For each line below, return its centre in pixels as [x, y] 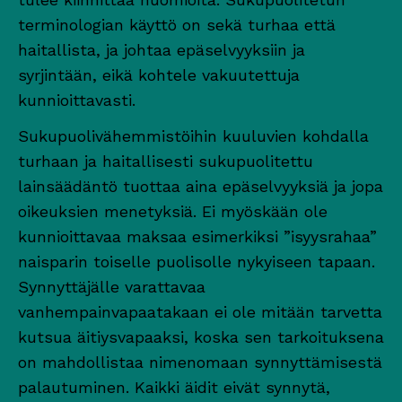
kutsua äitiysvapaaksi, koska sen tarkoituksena [201, 336]
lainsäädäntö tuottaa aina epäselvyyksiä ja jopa [201, 186]
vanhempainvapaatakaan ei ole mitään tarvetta [200, 311]
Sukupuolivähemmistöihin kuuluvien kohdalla [193, 135]
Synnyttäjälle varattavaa [112, 286]
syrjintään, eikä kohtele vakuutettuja [159, 74]
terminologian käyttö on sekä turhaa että [177, 24]
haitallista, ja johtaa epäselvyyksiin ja [162, 49]
